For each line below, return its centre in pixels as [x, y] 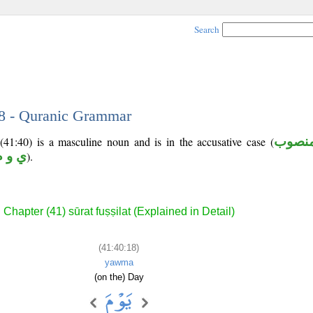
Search [207, 29]
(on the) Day [119, 277]
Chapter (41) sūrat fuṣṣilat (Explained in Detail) [119, 212]
